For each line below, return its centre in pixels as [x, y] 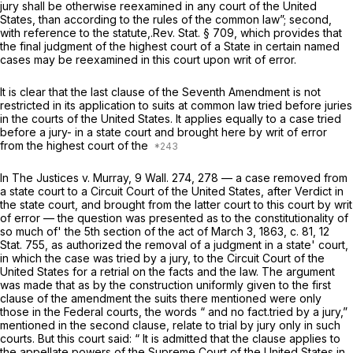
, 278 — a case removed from [269, 178]
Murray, [114, 178]
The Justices [47, 178]
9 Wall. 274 [163, 178]
